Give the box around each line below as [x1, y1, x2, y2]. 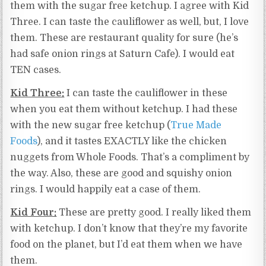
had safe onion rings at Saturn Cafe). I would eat [10, 49, 235, 60]
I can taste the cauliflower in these [64, 88, 228, 99]
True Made [170, 120, 222, 131]
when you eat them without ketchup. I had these [10, 104, 238, 115]
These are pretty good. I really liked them [56, 207, 252, 218]
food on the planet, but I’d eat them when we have [10, 239, 243, 251]
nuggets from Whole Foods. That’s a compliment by [10, 152, 250, 163]
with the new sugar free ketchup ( [10, 120, 171, 131]
